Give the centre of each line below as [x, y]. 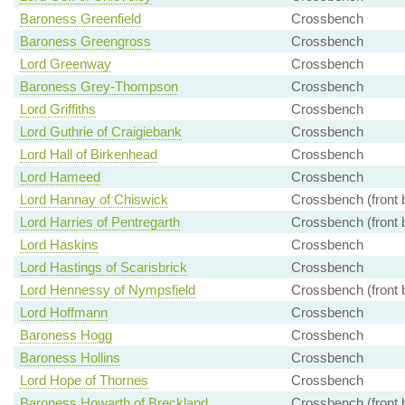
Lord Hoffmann [63, 313]
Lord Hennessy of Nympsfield [107, 290]
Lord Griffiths [57, 109]
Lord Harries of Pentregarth [99, 222]
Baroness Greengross [85, 42]
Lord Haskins [59, 245]
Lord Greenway [65, 64]
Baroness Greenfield [80, 19]
